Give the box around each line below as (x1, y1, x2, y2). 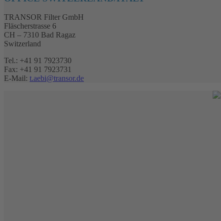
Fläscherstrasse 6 (4, 22, 56, 31)
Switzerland (4, 39, 41, 48)
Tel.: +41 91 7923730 (4, 56, 72, 65)
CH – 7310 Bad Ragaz (4, 31, 75, 39)
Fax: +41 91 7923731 (4, 65, 72, 74)
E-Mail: (4, 74, 30, 83)
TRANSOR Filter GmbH (4, 13, 84, 22)
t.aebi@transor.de (30, 74, 84, 83)
